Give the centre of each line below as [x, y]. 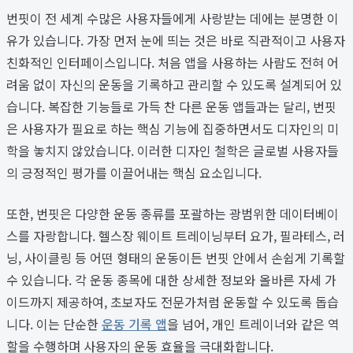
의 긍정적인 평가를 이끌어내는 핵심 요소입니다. [134, 172]
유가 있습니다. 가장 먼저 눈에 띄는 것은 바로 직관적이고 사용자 [176, 40]
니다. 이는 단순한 [54, 323]
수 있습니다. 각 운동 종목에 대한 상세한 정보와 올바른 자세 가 [171, 279]
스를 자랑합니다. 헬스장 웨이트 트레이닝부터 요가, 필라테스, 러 [176, 235]
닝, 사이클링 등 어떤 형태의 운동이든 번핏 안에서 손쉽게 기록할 [176, 257]
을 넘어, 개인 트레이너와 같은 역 [253, 323]
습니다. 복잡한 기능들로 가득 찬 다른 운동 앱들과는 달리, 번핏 [171, 106]
